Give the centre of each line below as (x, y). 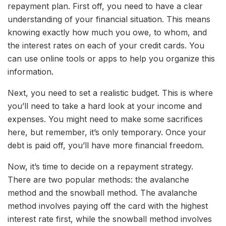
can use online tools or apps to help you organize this (111, 58)
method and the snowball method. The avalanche (102, 192)
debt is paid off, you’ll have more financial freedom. (106, 145)
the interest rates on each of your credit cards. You (106, 45)
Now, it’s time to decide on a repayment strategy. (100, 166)
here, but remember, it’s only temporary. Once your (107, 132)
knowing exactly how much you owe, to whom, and (107, 32)
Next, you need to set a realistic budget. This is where (110, 93)
